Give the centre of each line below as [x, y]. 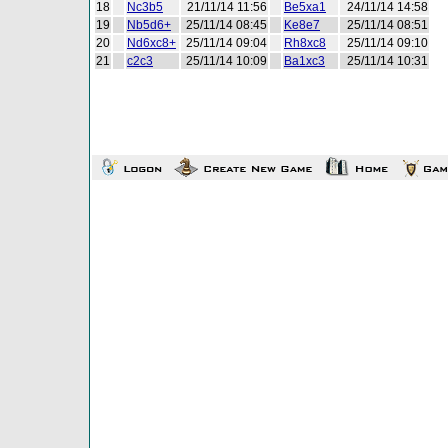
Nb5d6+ [149, 25]
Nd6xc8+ [151, 43]
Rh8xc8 [305, 43]
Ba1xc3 [304, 61]
